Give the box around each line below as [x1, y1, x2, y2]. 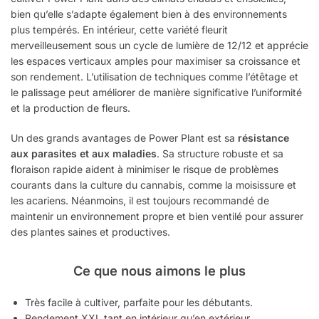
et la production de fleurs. [11, 102, 130, 115]
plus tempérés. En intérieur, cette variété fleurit [11, 23, 228, 36]
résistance [238, 131, 289, 144]
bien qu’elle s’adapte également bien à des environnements [11, 8, 287, 21]
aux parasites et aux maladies [11, 147, 157, 159]
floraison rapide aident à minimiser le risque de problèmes [11, 162, 278, 175]
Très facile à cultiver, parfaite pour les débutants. [25, 296, 253, 309]
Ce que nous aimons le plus [73, 262, 246, 278]
